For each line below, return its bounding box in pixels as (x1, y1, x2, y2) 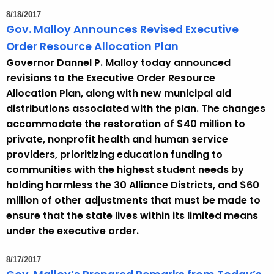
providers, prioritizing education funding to (6, 147, 223, 162)
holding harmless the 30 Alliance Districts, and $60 (6, 178, 259, 193)
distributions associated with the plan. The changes (6, 102, 265, 116)
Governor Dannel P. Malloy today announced (6, 56, 231, 70)
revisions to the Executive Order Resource (6, 71, 215, 86)
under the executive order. (6, 224, 139, 239)
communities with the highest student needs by (6, 163, 244, 177)
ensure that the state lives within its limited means (6, 209, 258, 223)
